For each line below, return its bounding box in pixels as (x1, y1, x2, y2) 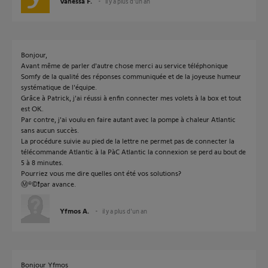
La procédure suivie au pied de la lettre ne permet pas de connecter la (21, 136, 234, 145)
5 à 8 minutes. (21, 158, 63, 166)
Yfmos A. (60, 206, 89, 215)
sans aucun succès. (21, 126, 79, 134)
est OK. (21, 104, 44, 112)
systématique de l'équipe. (21, 83, 97, 91)
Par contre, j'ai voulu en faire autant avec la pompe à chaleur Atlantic (21, 115, 236, 123)
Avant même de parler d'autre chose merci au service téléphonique (21, 61, 228, 69)
